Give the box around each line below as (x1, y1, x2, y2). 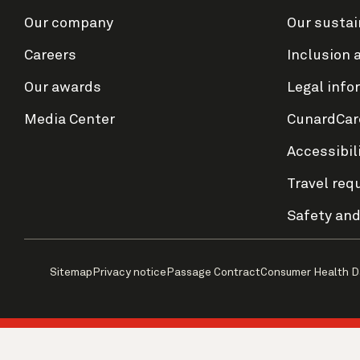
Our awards (24, 80, 101, 95)
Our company (24, 16, 113, 31)
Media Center (24, 112, 115, 127)
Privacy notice (92, 267, 166, 278)
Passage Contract (166, 267, 260, 278)
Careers (24, 48, 76, 63)
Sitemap (50, 267, 92, 278)
